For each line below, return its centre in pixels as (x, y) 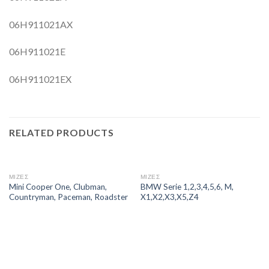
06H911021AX (41, 24)
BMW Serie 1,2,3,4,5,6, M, (187, 187)
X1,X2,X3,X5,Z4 (169, 197)
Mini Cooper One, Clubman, (58, 187)
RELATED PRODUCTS (62, 132)
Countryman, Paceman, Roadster (68, 197)
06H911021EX (40, 79)
